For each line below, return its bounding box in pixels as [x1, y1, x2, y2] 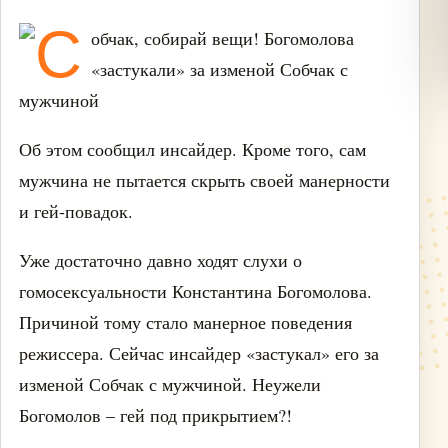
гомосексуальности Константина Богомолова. [19, 279, 372, 303]
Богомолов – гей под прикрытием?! [19, 403, 292, 427]
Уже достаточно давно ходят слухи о [19, 248, 302, 272]
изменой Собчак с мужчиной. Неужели [19, 372, 321, 396]
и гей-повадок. [19, 199, 133, 223]
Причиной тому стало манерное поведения [19, 310, 352, 334]
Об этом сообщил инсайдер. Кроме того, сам [19, 137, 366, 161]
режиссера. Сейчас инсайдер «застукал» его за [19, 341, 379, 365]
